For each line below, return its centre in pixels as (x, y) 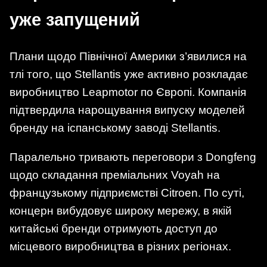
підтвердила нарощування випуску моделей (127, 110)
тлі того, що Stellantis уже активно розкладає (129, 74)
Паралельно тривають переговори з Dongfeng (133, 157)
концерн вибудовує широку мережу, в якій (121, 211)
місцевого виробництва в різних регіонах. (120, 247)
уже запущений (75, 20)
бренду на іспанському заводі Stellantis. (115, 128)
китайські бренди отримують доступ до (114, 229)
